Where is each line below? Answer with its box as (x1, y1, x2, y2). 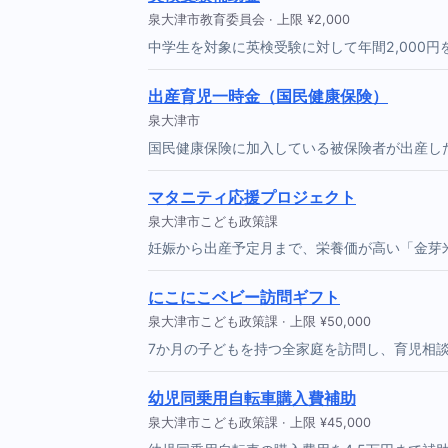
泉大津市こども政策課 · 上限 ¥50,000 (148, 314, 371, 330)
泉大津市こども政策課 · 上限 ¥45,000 (148, 415, 371, 431)
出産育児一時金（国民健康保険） (148, 85, 388, 106)
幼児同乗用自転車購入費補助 (148, 388, 356, 409)
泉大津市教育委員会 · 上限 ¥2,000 (148, 12, 350, 28)
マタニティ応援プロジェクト (148, 186, 356, 207)
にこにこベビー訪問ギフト (148, 287, 340, 308)
